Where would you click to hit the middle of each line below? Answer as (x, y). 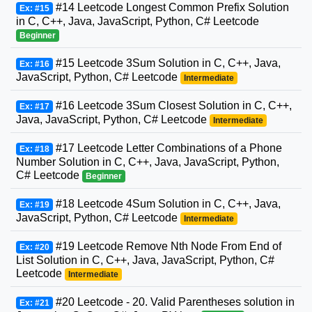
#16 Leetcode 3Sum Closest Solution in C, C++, (172, 106)
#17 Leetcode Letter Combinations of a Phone (167, 148)
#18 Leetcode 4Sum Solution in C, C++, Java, (166, 204)
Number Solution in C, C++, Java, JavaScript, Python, (148, 162)
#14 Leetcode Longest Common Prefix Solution (171, 8)
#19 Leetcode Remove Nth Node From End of (167, 247)
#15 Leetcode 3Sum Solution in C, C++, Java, (166, 63)
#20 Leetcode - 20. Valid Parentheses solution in (173, 302)
